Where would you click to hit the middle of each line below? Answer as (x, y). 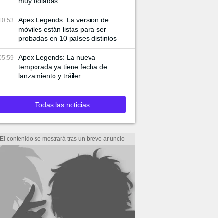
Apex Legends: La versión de (64, 20)
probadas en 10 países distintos (68, 38)
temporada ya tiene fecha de (63, 67)
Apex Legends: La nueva (57, 57)
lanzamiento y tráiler (50, 76)
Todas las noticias (62, 105)
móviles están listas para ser (62, 29)
